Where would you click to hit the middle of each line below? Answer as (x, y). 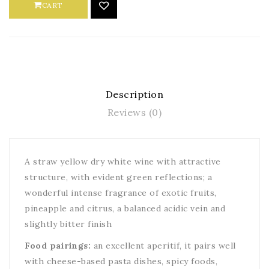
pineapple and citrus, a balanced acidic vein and (125, 208)
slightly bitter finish (68, 224)
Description (134, 94)
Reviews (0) (134, 112)
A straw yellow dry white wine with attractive (123, 162)
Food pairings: (58, 246)
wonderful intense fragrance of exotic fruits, (121, 193)
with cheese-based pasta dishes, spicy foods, (121, 261)
